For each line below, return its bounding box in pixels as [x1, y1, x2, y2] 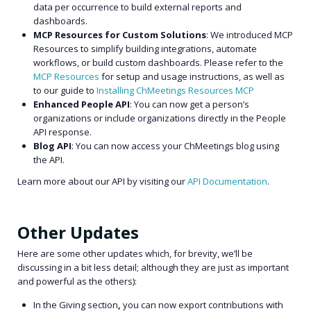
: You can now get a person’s [130, 97, 250, 110]
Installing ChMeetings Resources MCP [96, 83, 255, 96]
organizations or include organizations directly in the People [33, 111, 287, 124]
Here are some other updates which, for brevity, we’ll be [17, 247, 253, 260]
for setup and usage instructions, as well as [99, 69, 285, 83]
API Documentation [187, 175, 267, 188]
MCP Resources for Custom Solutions [33, 28, 207, 41]
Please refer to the [204, 56, 284, 69]
